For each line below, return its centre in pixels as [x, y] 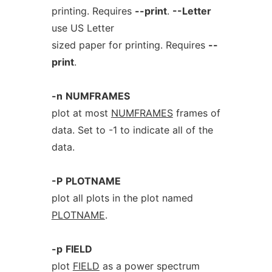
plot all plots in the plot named [122, 198]
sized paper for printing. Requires [130, 45]
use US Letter [83, 28]
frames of [196, 113]
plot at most [81, 113]
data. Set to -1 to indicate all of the [132, 130]
